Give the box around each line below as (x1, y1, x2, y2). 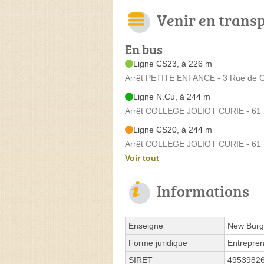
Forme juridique (128, 237, 187, 247)
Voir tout (125, 153, 159, 163)
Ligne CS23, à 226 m (133, 58, 212, 68)
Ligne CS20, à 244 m (133, 124, 212, 134)
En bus (125, 39, 163, 58)
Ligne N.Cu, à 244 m (133, 91, 210, 101)
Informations (157, 180, 249, 202)
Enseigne (128, 220, 163, 230)
